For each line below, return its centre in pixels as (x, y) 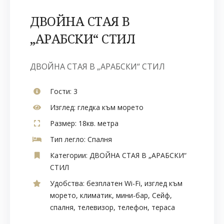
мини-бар (132, 195)
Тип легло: (68, 139)
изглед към (163, 183)
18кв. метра (97, 123)
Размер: (63, 123)
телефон (132, 207)
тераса (163, 207)
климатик (96, 195)
